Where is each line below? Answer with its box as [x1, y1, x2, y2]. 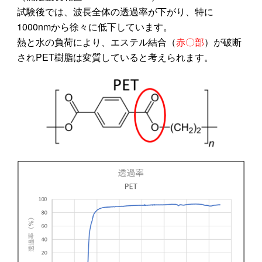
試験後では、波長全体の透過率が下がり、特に [16, 5, 213, 19]
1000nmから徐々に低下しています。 [16, 20, 173, 34]
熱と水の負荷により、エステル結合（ [16, 35, 176, 49]
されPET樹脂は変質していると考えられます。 [16, 50, 213, 64]
